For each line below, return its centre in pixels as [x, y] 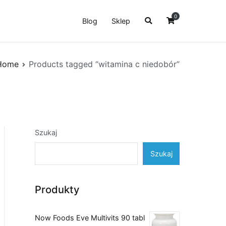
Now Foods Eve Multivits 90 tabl [90, 218]
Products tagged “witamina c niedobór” [104, 64]
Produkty [57, 189]
